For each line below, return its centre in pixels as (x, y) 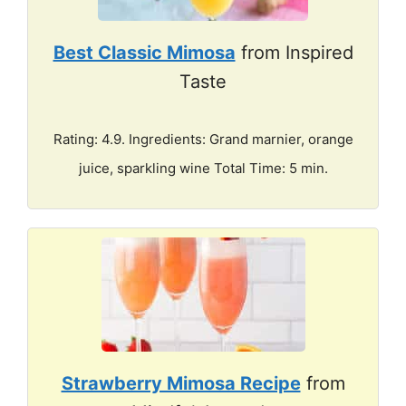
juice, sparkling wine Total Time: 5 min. (203, 168)
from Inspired (294, 53)
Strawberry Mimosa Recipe (181, 383)
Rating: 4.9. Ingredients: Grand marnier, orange (203, 139)
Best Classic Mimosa (144, 53)
